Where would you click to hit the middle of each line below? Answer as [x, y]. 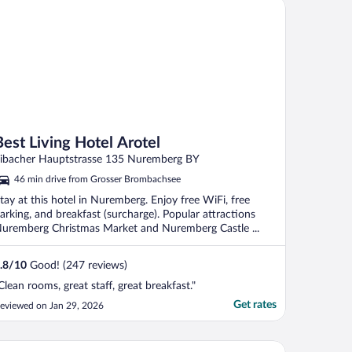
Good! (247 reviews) [77, 266]
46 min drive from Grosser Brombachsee [97, 180]
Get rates [255, 305]
